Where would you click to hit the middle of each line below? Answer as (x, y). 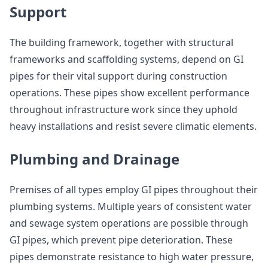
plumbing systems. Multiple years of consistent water (131, 206)
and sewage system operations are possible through (129, 223)
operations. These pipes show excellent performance (130, 93)
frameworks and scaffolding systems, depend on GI (127, 59)
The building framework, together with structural (121, 42)
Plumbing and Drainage (95, 159)
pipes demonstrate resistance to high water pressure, (132, 257)
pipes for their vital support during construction (118, 76)
